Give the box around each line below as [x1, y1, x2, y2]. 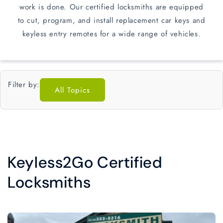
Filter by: [8, 79, 40, 90]
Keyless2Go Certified [7, 152, 162, 173]
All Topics [55, 84, 90, 96]
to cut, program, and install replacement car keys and [17, 15, 206, 26]
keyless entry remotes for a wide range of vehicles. [22, 28, 201, 39]
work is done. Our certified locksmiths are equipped [19, 1, 204, 12]
